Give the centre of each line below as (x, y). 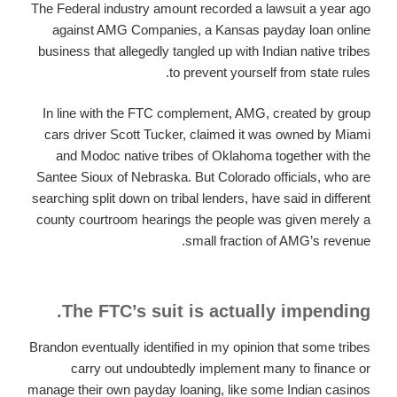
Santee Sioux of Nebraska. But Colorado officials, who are (203, 177)
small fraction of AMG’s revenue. (278, 241)
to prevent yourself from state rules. (270, 72)
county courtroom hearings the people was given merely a (203, 220)
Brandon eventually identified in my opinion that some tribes (200, 346)
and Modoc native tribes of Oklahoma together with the (213, 156)
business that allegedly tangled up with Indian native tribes (204, 51)
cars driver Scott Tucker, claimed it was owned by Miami (207, 135)
